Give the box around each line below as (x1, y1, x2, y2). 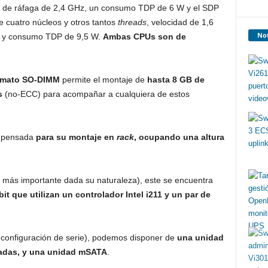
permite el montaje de (59, 75, 147, 84)
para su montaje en (35, 132, 117, 142)
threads (117, 17, 147, 27)
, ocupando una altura (133, 132, 224, 142)
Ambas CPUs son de (102, 32, 186, 41)
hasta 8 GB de (147, 75, 205, 84)
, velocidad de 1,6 (146, 17, 214, 27)
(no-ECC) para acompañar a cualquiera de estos (2, 89, 190, 99)
